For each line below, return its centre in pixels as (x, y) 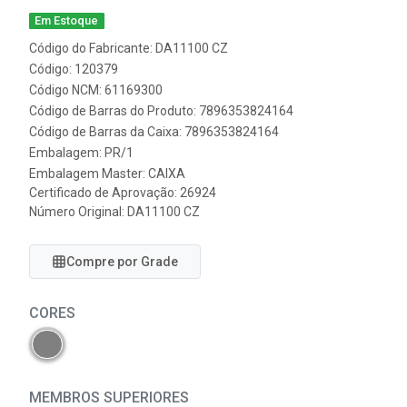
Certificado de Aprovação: (104, 193)
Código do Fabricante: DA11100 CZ (129, 48)
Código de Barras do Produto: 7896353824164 (161, 111)
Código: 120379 (74, 69)
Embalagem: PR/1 (81, 153)
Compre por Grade (122, 262)
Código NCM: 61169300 (96, 90)
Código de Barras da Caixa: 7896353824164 (154, 132)
